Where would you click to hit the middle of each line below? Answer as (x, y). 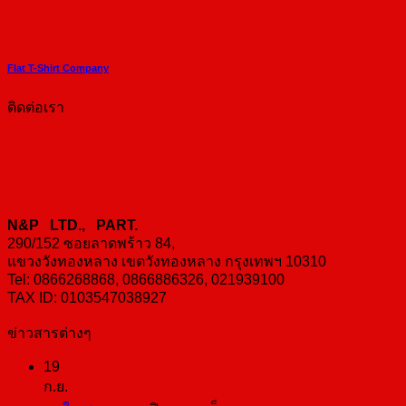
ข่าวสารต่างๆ (49, 333)
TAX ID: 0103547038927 (87, 298)
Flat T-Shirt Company (58, 68)
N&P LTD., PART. (74, 226)
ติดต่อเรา (36, 108)
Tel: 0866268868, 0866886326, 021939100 (146, 280)
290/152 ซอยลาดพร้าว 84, (91, 244)
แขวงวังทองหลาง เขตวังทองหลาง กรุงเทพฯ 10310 (167, 262)
